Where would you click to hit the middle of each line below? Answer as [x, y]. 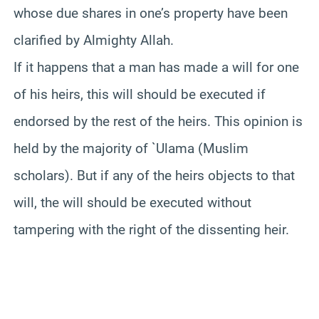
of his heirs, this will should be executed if [140, 94]
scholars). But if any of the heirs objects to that [154, 175]
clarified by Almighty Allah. [94, 40]
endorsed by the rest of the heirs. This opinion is [158, 121]
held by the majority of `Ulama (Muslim [131, 148]
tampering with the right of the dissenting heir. [151, 229]
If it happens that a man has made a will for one [156, 67]
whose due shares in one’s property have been [151, 13]
